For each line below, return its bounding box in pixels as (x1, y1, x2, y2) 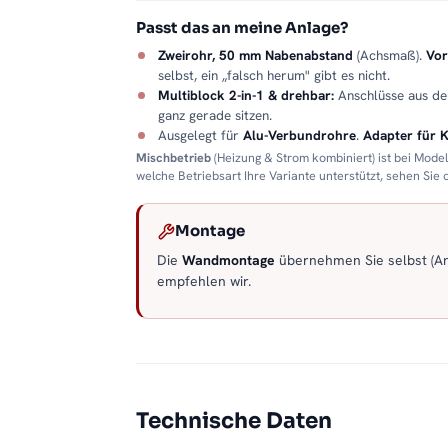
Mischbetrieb (136, 149, 211, 167)
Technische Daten (136, 407, 332, 435)
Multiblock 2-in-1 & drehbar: (158, 86, 334, 105)
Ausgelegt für (158, 126, 243, 145)
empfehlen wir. (157, 272, 251, 291)
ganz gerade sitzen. (158, 106, 272, 125)
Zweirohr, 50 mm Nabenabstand (158, 46, 353, 65)
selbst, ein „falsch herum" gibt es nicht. (158, 66, 390, 85)
